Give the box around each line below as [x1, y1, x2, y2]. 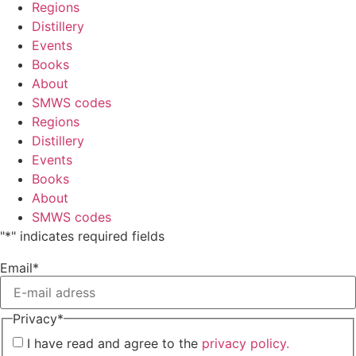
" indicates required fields [11, 227, 164, 244]
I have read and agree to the [27, 335, 202, 352]
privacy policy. [202, 335, 289, 352]
